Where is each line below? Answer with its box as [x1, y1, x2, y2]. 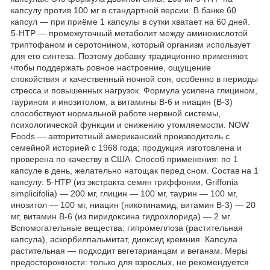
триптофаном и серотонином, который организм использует [11, 39, 250, 49]
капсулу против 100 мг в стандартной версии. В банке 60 [11, 5, 236, 15]
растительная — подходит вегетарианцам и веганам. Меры [11, 245, 248, 256]
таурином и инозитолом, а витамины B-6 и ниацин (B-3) [11, 96, 233, 107]
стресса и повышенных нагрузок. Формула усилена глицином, [11, 85, 257, 95]
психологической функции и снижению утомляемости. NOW [11, 119, 249, 130]
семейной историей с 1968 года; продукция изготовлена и [11, 142, 242, 152]
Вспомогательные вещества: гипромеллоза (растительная [11, 222, 243, 233]
